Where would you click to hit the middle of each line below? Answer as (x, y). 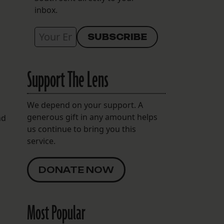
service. (41, 141)
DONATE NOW (76, 170)
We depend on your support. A (85, 105)
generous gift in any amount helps (92, 117)
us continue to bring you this (81, 129)
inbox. (46, 10)
